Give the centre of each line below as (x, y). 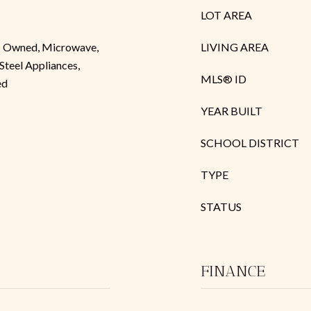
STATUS (221, 207)
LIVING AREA (235, 47)
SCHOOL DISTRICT (250, 143)
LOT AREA (226, 15)
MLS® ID (224, 79)
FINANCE (233, 271)
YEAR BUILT (232, 111)
